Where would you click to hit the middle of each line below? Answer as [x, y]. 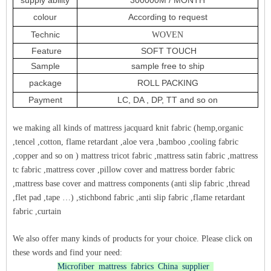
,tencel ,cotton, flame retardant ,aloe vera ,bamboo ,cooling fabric [126, 142]
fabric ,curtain [38, 211]
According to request [168, 17]
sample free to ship [168, 66]
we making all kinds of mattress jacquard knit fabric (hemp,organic [128, 128]
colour [45, 17]
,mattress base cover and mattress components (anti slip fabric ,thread [131, 183]
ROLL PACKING [168, 83]
